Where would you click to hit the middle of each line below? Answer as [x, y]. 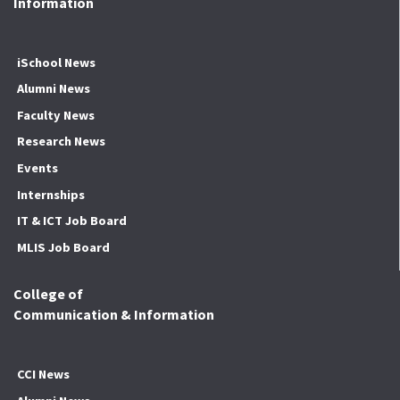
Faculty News [55, 115]
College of [48, 294]
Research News [61, 142]
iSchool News [56, 62]
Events [37, 168]
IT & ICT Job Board [71, 221]
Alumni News [53, 89]
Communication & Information [114, 315]
